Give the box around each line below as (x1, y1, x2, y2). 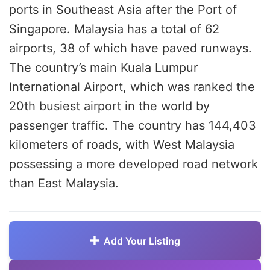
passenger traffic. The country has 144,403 (9, 118, 256, 133)
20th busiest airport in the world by (9, 98, 210, 113)
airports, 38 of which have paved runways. (9, 40, 252, 55)
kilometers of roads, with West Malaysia (9, 137, 234, 152)
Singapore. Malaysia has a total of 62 (9, 21, 219, 36)
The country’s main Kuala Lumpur (9, 60, 198, 75)
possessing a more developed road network (9, 156, 258, 171)
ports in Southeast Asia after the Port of (9, 2, 237, 17)
